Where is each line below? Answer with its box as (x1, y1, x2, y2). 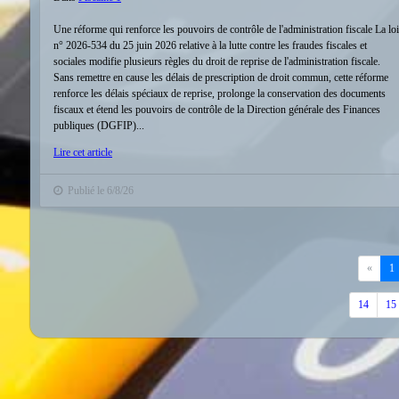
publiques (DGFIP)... (53, 119, 144, 132)
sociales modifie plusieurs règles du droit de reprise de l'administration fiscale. (53, 55, 380, 68)
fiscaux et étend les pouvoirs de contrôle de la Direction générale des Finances (53, 103, 380, 116)
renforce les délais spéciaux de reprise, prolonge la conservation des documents (53, 87, 386, 100)
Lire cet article (53, 146, 112, 159)
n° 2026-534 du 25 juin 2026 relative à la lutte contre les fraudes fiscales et (53, 39, 367, 52)
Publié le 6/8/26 (62, 184, 134, 197)
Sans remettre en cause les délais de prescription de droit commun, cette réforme (53, 71, 388, 84)
